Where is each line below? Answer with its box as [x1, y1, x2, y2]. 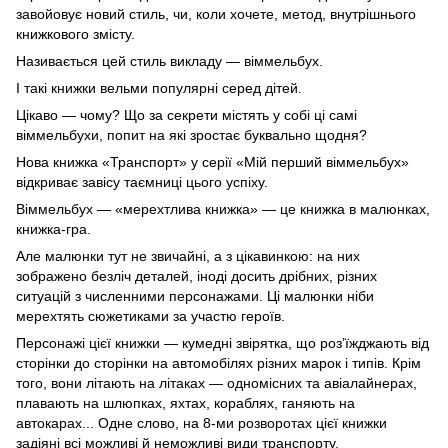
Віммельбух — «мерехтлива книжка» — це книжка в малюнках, [16, 200, 430, 217]
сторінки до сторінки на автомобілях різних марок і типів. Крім [16, 354, 421, 371]
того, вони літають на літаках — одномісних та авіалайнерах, [16, 374, 417, 391]
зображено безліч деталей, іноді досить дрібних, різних [16, 267, 377, 284]
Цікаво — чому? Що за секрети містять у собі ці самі [16, 106, 357, 123]
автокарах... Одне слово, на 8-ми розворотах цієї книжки [16, 414, 387, 431]
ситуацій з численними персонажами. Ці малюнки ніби [16, 287, 374, 304]
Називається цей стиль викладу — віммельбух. [16, 52, 323, 69]
